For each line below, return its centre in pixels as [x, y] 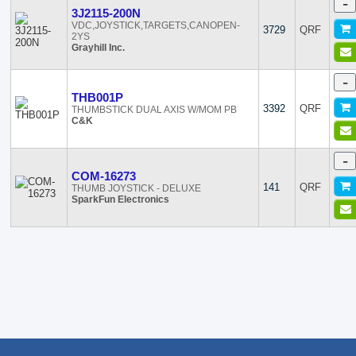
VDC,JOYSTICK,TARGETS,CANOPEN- [156, 25]
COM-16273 [104, 176]
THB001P [98, 97]
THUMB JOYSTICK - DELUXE [137, 188]
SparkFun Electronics [121, 199]
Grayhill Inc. [99, 48]
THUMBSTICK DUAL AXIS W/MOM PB [155, 110]
